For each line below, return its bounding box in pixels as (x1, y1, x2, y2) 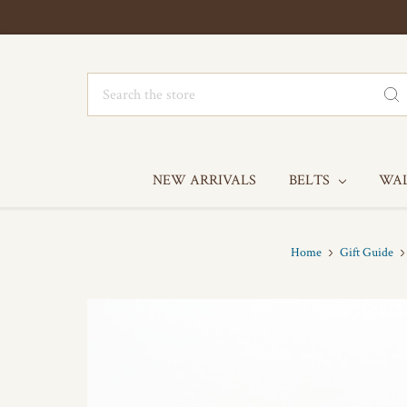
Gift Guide (340, 244, 393, 261)
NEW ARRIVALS (153, 171, 256, 190)
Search (87, 74, 125, 93)
